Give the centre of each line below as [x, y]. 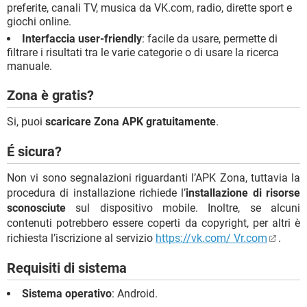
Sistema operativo [67, 293]
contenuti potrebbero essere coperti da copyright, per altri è [153, 223]
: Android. [135, 293]
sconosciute [36, 208]
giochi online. [39, 21]
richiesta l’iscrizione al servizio [81, 238]
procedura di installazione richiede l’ [97, 193]
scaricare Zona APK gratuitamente [131, 121]
